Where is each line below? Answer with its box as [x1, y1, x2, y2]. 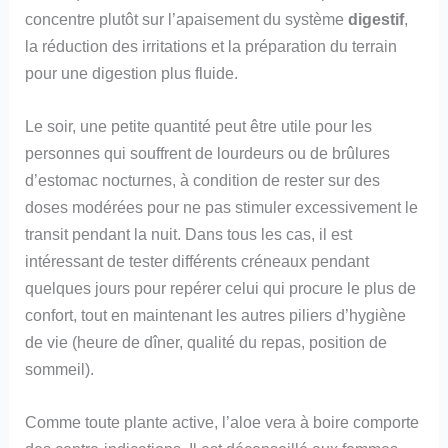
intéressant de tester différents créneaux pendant [25, 251, 370, 270]
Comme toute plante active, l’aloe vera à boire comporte [25, 413, 420, 432]
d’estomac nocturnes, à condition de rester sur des [25, 170, 381, 189]
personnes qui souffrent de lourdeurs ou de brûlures [25, 143, 391, 162]
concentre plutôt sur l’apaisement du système [25, 9, 349, 28]
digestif [348, 9, 405, 28]
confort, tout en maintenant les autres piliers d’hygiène [25, 305, 407, 324]
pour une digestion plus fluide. [25, 63, 239, 82]
